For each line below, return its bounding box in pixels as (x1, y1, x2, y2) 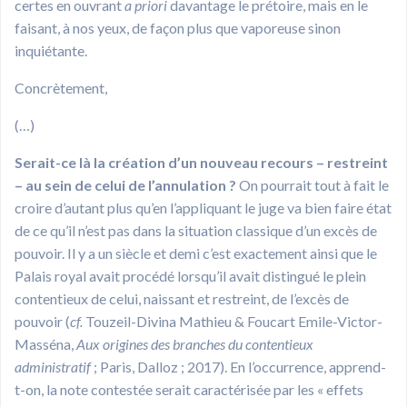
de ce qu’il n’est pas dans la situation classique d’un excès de (15, 221, 377, 239)
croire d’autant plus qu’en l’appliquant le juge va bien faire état (15, 198, 392, 216)
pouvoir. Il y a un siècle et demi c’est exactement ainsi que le (15, 243, 377, 262)
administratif (15, 357, 94, 375)
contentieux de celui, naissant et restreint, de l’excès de (15, 289, 349, 307)
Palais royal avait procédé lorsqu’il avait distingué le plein (15, 266, 366, 284)
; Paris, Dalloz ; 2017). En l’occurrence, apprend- (94, 357, 386, 375)
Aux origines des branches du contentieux (76, 334, 313, 352)
